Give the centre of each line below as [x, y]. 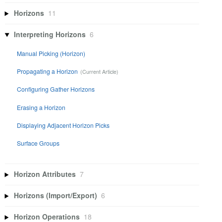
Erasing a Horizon [41, 107]
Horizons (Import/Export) [56, 195]
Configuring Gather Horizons [56, 89]
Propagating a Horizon [48, 71]
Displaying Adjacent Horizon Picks [63, 125]
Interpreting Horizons [50, 34]
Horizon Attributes [45, 174]
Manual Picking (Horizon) [51, 53]
